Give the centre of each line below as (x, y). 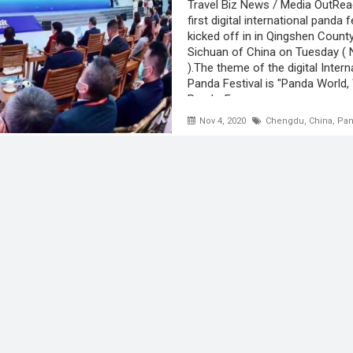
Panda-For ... (220, 99)
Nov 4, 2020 (222, 121)
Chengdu (285, 121)
